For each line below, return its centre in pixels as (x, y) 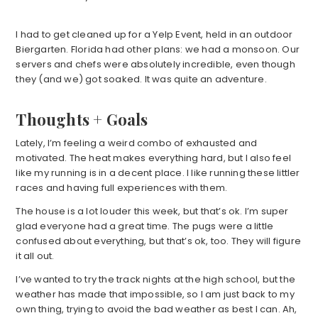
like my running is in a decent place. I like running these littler (158, 173)
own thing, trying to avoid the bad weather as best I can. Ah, (157, 309)
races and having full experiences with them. (122, 188)
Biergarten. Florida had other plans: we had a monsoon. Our (158, 50)
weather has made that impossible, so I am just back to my (155, 295)
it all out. (35, 256)
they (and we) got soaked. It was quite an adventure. (141, 79)
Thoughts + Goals (82, 120)
